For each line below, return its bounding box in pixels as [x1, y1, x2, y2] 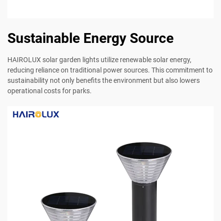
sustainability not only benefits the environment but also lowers [7, 76, 200, 85]
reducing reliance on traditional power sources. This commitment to [7, 66, 213, 74]
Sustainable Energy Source [7, 30, 174, 47]
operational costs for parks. [7, 87, 92, 95]
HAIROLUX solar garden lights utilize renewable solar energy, [7, 56, 191, 64]
